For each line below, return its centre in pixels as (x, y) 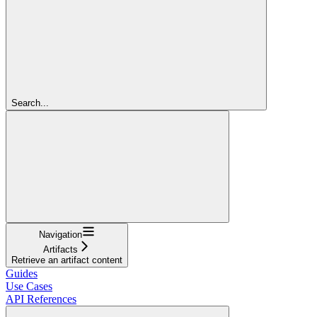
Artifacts (60, 249)
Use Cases (29, 286)
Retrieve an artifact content (67, 260)
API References (41, 299)
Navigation (60, 235)
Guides (22, 273)
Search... (30, 103)
